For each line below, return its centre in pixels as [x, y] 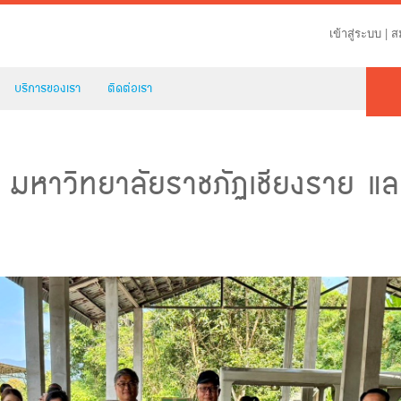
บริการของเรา [47, 88]
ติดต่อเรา [130, 88]
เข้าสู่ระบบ [355, 33]
